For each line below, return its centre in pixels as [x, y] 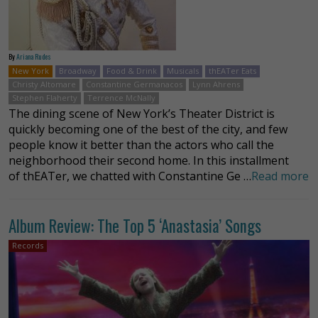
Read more [280, 176]
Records [28, 245]
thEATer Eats [232, 70]
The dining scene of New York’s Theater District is [142, 113]
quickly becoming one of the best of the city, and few [148, 129]
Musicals [183, 70]
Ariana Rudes [34, 56]
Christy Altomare [44, 84]
